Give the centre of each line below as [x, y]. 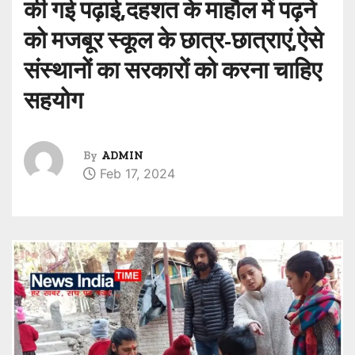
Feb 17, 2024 [136, 174]
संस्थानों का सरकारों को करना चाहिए [173, 70]
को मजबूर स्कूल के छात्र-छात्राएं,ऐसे [174, 40]
